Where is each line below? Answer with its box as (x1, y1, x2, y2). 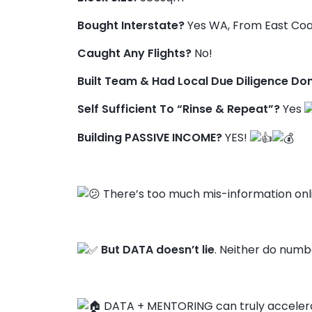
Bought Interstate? (77, 17, 185, 33)
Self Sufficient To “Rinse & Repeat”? (77, 101, 280, 118)
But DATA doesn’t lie (100, 242, 214, 258)
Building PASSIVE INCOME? (77, 129, 222, 146)
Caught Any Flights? (77, 45, 194, 61)
